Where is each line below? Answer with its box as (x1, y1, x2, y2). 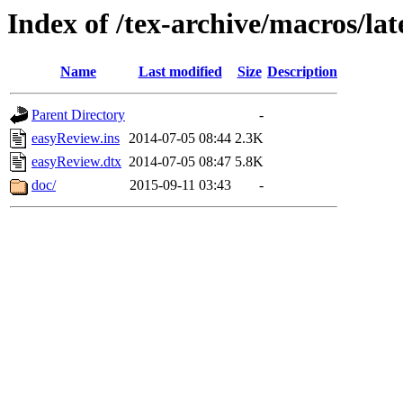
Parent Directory (31, 107, 125, 123)
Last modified (138, 64, 222, 80)
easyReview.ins (31, 130, 120, 147)
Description (267, 64, 337, 80)
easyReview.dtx (31, 154, 121, 170)
